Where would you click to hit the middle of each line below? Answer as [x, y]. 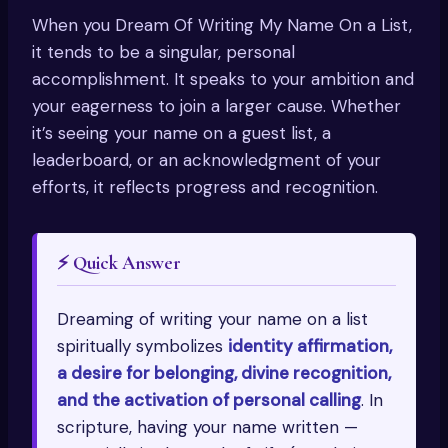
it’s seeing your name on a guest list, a [181, 133]
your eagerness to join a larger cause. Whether [216, 106]
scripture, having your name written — [207, 427]
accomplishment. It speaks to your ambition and [223, 79]
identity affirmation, [310, 346]
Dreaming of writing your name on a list [212, 319]
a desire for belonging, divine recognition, [224, 373]
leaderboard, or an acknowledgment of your [206, 160]
